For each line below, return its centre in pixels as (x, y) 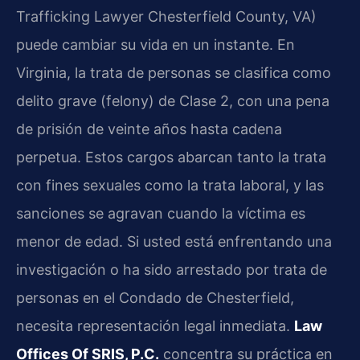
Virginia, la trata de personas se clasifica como (174, 73)
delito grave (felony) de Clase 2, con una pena (173, 101)
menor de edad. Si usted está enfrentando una (174, 242)
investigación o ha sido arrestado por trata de (172, 270)
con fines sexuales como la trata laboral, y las (170, 186)
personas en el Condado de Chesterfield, (155, 298)
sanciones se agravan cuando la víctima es (161, 214)
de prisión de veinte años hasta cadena (149, 129)
